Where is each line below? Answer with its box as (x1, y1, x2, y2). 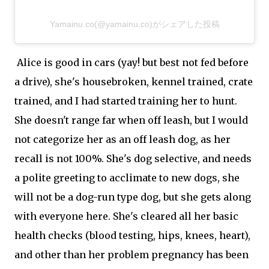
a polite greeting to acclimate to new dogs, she (14, 172, 240, 184)
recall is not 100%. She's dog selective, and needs (14, 153, 252, 165)
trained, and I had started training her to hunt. (14, 95, 237, 107)
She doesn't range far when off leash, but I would (14, 114, 248, 127)
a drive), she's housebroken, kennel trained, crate (14, 76, 253, 88)
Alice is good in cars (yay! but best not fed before (14, 56, 249, 69)
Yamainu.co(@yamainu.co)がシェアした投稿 (49, 19, 220, 29)
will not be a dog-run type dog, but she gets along (14, 191, 251, 204)
